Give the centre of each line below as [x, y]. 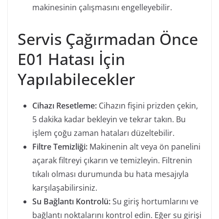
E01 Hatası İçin [71, 59]
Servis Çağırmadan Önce [108, 39]
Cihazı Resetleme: [65, 105]
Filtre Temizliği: [60, 146]
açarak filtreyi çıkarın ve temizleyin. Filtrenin [112, 160]
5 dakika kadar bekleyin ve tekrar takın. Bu [109, 119]
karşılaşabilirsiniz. [65, 187]
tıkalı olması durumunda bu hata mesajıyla [110, 174]
